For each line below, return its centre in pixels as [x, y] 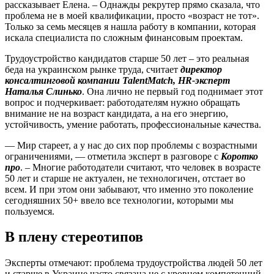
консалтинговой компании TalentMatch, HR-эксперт [117, 80]
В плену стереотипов [74, 237]
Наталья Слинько [43, 91]
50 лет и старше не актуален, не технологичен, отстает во [125, 178]
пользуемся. [30, 211]
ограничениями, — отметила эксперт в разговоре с [113, 156]
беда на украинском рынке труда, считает [93, 69]
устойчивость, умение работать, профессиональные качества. [133, 124]
